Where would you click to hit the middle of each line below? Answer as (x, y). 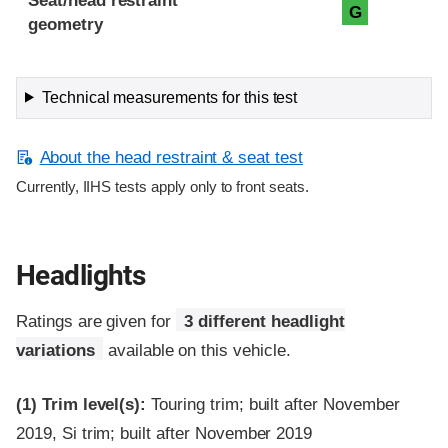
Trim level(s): (94, 405)
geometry (65, 24)
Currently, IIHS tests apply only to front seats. (162, 186)
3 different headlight (264, 321)
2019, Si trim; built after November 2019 (164, 434)
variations (55, 350)
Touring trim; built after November (273, 405)
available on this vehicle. (196, 350)
